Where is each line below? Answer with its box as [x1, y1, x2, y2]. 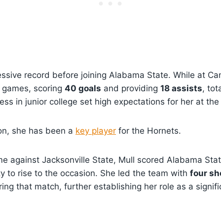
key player [75, 126, 116, 136]
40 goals [65, 83, 101, 93]
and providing [101, 83, 160, 93]
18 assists [160, 83, 202, 93]
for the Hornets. [116, 126, 181, 136]
